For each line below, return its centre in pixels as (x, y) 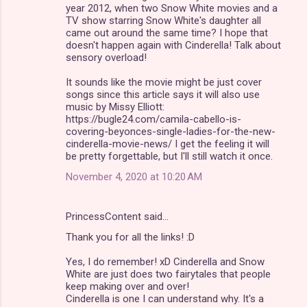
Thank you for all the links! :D (130, 237)
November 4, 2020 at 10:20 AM (134, 176)
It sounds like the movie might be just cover (164, 82)
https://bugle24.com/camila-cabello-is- (153, 119)
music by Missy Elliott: (115, 107)
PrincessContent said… (117, 216)
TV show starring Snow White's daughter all (163, 20)
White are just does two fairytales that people (168, 274)
